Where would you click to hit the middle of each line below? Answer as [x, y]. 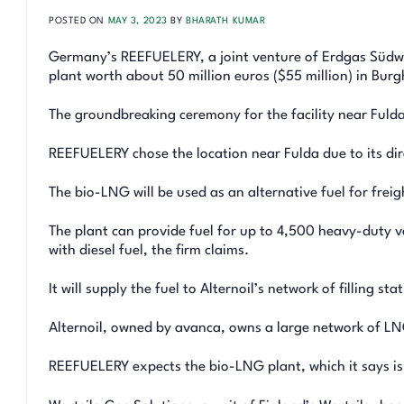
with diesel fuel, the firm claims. [149, 251]
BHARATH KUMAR [226, 20]
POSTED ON [78, 20]
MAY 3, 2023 [138, 20]
